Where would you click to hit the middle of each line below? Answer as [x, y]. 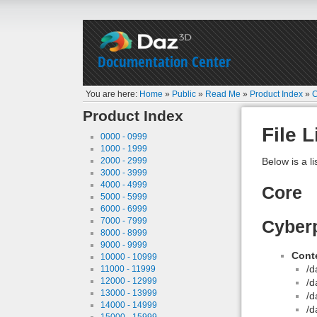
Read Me [223, 94]
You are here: [113, 94]
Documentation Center [164, 62]
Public [184, 94]
